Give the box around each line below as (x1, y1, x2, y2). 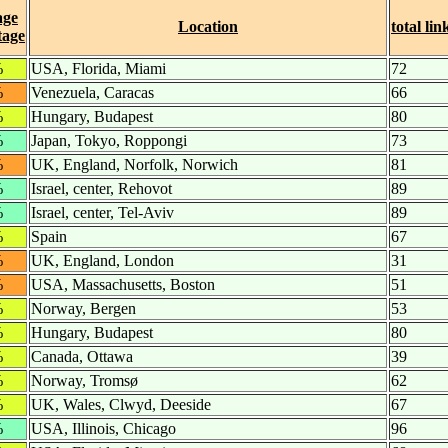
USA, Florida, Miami (31, 60, 166, 78)
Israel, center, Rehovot (31, 180, 172, 198)
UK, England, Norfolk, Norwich (31, 156, 238, 174)
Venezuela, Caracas (31, 84, 154, 102)
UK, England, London (31, 252, 174, 270)
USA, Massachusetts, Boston (31, 276, 215, 294)
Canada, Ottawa (31, 348, 133, 366)
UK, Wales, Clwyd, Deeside (31, 396, 211, 414)
